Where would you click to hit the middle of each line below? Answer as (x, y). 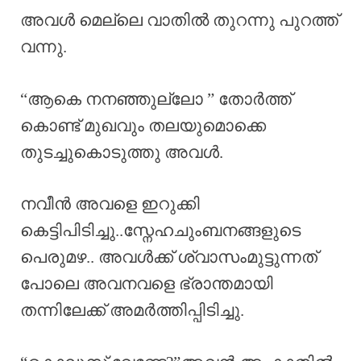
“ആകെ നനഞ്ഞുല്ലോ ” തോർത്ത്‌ (156, 99)
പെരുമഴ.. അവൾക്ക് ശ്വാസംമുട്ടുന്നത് (169, 257)
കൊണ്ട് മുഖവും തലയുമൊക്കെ (143, 125)
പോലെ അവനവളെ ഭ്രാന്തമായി (147, 284)
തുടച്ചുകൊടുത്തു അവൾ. (122, 152)
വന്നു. (44, 47)
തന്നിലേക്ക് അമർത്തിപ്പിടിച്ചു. (132, 311)
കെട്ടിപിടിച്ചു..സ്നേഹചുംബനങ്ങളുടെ (160, 231)
